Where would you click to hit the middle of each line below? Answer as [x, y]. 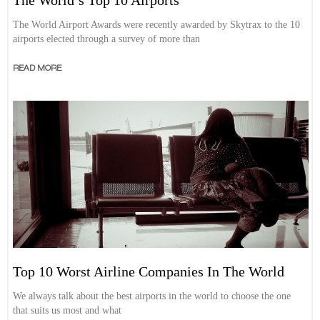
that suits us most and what [67, 311]
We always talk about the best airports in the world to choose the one [152, 296]
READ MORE [37, 68]
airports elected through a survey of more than [107, 39]
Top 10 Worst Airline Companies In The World [149, 272]
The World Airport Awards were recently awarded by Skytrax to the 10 [157, 24]
